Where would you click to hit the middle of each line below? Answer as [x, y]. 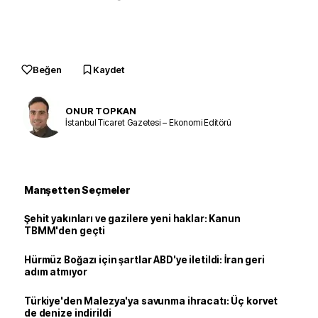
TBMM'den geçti [65, 231]
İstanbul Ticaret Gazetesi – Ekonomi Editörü [148, 122]
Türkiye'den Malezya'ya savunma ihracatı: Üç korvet [151, 301]
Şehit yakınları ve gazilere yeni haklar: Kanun [132, 219]
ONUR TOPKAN [101, 110]
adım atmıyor [56, 272]
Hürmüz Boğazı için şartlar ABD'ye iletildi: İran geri [144, 260]
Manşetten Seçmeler [77, 190]
